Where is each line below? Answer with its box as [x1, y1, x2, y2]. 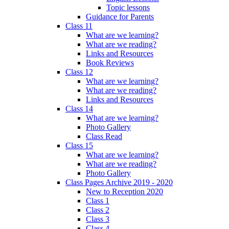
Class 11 [65, 21, 93, 31]
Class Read [86, 132, 122, 141]
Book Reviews [86, 58, 134, 67]
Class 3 [86, 215, 109, 224]
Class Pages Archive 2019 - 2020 [65, 178, 173, 187]
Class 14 [65, 104, 93, 113]
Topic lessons [106, 3, 150, 12]
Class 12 [65, 67, 93, 77]
